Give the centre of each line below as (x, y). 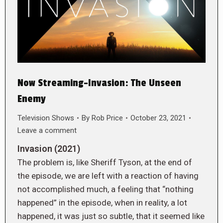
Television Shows (46, 118)
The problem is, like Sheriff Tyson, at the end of (105, 162)
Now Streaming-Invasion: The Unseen (99, 83)
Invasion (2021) (49, 148)
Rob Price (107, 118)
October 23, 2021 (158, 118)
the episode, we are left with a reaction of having (108, 175)
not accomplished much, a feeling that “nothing (106, 189)
